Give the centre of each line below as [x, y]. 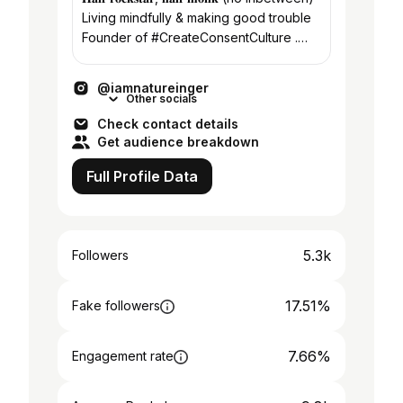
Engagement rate [123, 356]
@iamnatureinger [153, 88]
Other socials [161, 99]
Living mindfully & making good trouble [197, 18]
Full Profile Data [142, 176]
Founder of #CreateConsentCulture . [190, 37]
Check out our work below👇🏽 [168, 57]
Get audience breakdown [178, 142]
